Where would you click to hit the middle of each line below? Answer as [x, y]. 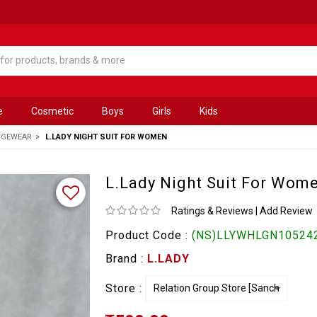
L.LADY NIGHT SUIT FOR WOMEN [106, 137]
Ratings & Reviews [212, 211]
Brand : [126, 258]
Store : [125, 288]
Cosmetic [52, 111]
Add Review [286, 211]
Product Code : [148, 235]
